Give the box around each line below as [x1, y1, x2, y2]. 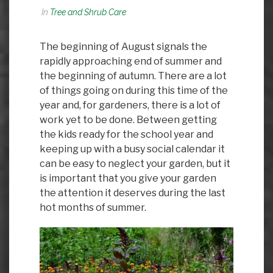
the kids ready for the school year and [40, 129, 213, 140]
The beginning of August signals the [40, 41, 207, 52]
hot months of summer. [40, 202, 146, 213]
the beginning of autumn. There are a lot [40, 70, 227, 82]
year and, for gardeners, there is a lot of [40, 99, 221, 111]
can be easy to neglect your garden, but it [40, 158, 230, 169]
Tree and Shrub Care [50, 7, 126, 17]
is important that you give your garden [40, 172, 216, 184]
